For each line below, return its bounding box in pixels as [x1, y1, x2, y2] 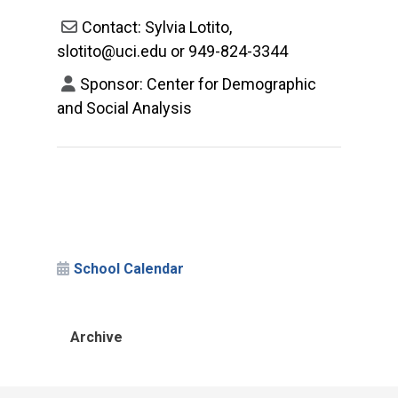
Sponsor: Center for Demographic [80, 75, 316, 93]
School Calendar [74, 260, 185, 277]
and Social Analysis [57, 99, 192, 117]
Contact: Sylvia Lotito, [82, 18, 232, 36]
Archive [70, 329, 123, 346]
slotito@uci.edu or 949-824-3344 [57, 42, 288, 60]
